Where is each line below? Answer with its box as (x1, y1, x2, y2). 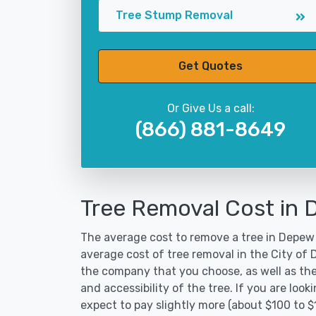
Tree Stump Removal (116, 8, 233, 22)
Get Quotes (178, 59, 243, 73)
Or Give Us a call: (166, 102, 255, 115)
